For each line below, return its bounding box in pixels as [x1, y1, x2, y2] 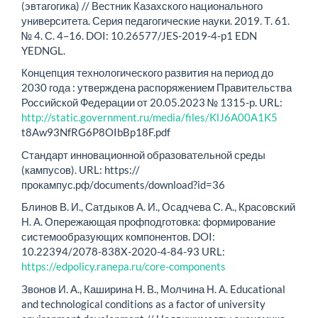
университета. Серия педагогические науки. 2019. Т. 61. [21, 13, 290, 27]
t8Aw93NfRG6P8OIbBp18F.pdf [21, 126, 170, 139]
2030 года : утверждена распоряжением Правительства [21, 81, 292, 94]
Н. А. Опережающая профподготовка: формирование [21, 215, 275, 229]
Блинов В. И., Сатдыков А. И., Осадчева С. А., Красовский [21, 200, 295, 214]
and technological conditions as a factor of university [21, 297, 265, 310]
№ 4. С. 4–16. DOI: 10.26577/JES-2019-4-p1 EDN [21, 28, 257, 42]
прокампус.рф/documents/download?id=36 [21, 177, 225, 191]
